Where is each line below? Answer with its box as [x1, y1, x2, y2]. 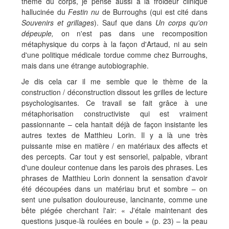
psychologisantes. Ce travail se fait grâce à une [21, 97, 208, 108]
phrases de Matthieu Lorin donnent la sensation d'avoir [21, 172, 208, 183]
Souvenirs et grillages [21, 17, 94, 28]
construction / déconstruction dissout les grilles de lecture [21, 86, 208, 97]
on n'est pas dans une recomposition [61, 28, 208, 38]
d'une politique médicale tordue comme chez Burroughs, [21, 49, 208, 60]
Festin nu [68, 6, 102, 17]
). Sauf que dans [94, 17, 156, 28]
